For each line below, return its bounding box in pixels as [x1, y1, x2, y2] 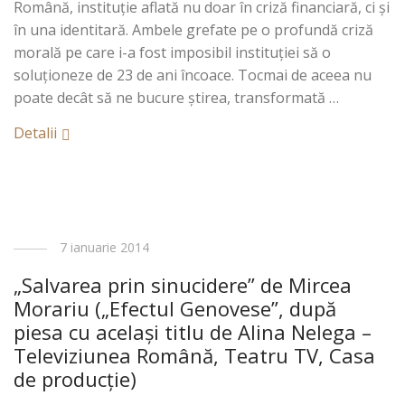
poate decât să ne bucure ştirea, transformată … [14, 88, 340, 108]
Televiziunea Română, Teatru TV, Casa [14, 342, 376, 369]
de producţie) [14, 365, 137, 392]
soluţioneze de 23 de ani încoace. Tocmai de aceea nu [14, 65, 372, 85]
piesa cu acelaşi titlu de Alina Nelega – [14, 318, 372, 345]
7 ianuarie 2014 [60, 239, 150, 256]
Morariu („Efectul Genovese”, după [14, 295, 337, 322]
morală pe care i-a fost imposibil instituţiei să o [14, 42, 332, 62]
